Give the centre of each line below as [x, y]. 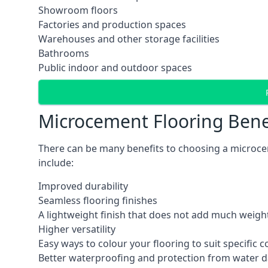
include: [56, 163]
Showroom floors [78, 10]
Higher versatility [77, 229]
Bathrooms [64, 53]
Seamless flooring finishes [98, 200]
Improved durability [83, 186]
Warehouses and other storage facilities [129, 39]
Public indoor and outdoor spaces [115, 68]
